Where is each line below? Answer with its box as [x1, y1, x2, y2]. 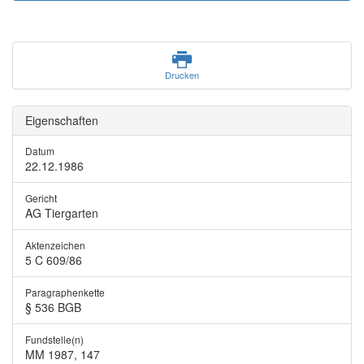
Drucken [165, 68, 199, 81]
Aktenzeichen [25, 238, 85, 252]
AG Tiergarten [25, 205, 98, 221]
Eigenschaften [25, 112, 98, 128]
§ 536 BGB [25, 299, 81, 315]
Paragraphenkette [25, 285, 105, 299]
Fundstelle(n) [25, 332, 84, 346]
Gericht [25, 191, 57, 205]
